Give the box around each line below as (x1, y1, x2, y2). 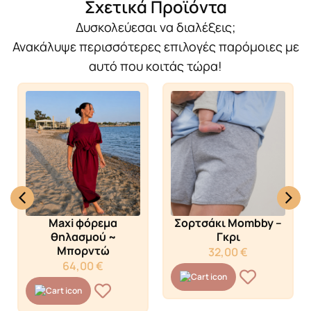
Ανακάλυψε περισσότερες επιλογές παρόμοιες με (12, 37, 299, 55)
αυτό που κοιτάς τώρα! (89, 57, 222, 74)
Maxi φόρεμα (49, 215, 117, 230)
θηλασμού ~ (50, 228, 116, 244)
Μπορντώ (56, 242, 110, 258)
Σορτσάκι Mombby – (174, 215, 282, 230)
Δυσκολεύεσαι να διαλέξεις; (75, 18, 236, 35)
